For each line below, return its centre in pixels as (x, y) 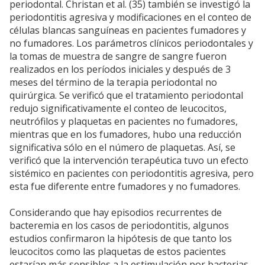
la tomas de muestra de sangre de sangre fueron (118, 56)
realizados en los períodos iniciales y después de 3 (120, 70)
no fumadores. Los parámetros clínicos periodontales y (131, 43)
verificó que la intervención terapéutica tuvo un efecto (129, 161)
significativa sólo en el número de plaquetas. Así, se (122, 148)
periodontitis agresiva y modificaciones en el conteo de (130, 17)
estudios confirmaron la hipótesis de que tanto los (121, 239)
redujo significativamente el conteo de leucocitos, (118, 109)
